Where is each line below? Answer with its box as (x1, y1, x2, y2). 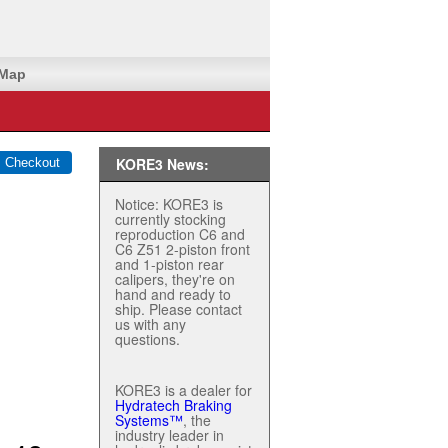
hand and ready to (115, 284, 231, 304)
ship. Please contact (115, 299, 242, 319)
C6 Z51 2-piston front (115, 239, 250, 259)
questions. (115, 329, 180, 349)
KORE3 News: (116, 154, 209, 174)
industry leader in (115, 425, 224, 445)
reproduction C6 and (115, 224, 245, 244)
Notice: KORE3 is (115, 194, 223, 214)
